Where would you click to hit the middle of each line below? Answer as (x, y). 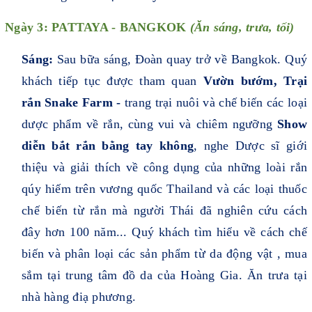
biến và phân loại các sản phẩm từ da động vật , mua (164, 254)
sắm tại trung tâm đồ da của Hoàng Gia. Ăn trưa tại (164, 275)
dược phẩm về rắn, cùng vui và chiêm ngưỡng (149, 124)
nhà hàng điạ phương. (79, 297)
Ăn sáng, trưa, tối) (244, 28)
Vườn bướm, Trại (255, 81)
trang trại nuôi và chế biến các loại (216, 103)
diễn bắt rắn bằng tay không (108, 146)
